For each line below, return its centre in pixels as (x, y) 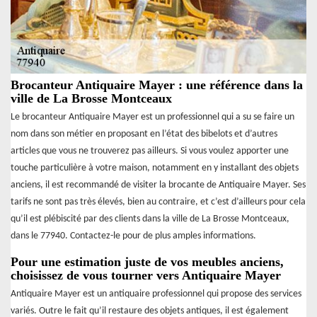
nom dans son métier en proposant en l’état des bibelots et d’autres (144, 134)
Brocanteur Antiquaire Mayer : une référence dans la (157, 85)
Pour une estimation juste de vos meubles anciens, (147, 262)
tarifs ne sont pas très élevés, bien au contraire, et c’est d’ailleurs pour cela (158, 202)
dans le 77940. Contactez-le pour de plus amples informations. (133, 236)
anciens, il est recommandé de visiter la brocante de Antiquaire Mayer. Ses (158, 185)
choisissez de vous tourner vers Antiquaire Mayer (146, 276)
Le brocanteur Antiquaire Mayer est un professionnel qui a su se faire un (152, 117)
